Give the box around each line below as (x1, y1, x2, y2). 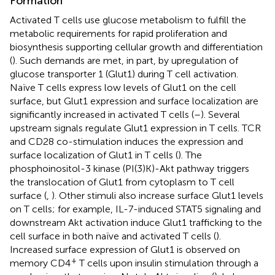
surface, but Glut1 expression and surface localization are (10, 95, 258, 107)
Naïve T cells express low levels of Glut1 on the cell (10, 81, 236, 93)
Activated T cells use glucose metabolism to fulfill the (10, 14, 246, 26)
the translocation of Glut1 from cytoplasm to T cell (10, 176, 234, 188)
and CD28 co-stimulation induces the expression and (10, 135, 243, 147)
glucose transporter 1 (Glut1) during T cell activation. (10, 68, 238, 80)
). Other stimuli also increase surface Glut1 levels (52, 189, 263, 201)
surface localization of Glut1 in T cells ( (10, 149, 178, 161)
